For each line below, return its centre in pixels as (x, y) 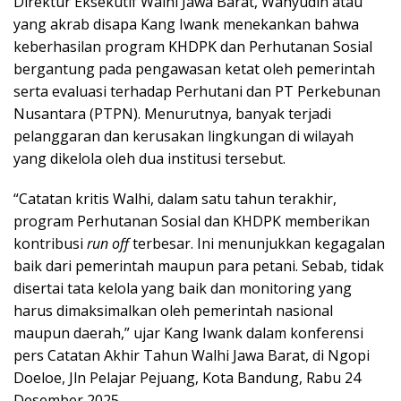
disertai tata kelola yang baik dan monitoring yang (183, 289)
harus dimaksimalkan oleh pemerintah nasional (173, 311)
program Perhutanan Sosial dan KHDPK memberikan (192, 222)
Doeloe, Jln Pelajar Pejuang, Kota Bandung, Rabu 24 (187, 378)
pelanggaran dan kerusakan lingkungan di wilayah (183, 137)
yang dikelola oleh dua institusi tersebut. (149, 159)
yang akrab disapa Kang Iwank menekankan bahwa (186, 25)
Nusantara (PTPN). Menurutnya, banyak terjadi (172, 114)
